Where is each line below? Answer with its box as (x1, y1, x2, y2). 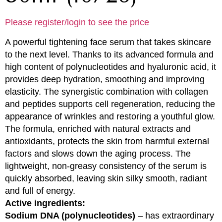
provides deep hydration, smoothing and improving (5, 74, 205, 84)
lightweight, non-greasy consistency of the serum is (5, 161, 207, 171)
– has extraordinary (135, 210, 214, 221)
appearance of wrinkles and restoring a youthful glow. (5, 111, 215, 121)
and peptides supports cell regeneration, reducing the (5, 99, 215, 109)
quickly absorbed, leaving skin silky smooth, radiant (5, 173, 207, 183)
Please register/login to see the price (5, 17, 149, 28)
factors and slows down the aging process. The (5, 148, 191, 159)
